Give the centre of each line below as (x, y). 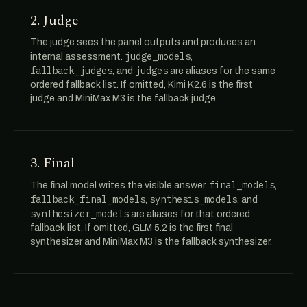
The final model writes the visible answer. (120, 185)
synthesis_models (193, 199)
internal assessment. (77, 57)
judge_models (158, 56)
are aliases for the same (222, 71)
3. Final (52, 163)
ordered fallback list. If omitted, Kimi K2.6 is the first (142, 85)
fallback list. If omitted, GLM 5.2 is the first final (132, 228)
